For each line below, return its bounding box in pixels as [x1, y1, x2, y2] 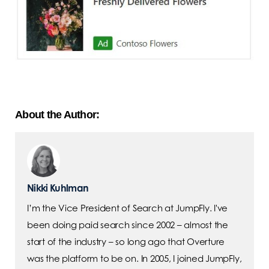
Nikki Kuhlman [27, 181, 89, 194]
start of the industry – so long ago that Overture [27, 235, 225, 247]
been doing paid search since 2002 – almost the [27, 219, 228, 231]
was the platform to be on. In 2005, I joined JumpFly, [27, 252, 242, 264]
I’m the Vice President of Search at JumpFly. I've [27, 202, 228, 214]
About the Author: [15, 108, 100, 121]
